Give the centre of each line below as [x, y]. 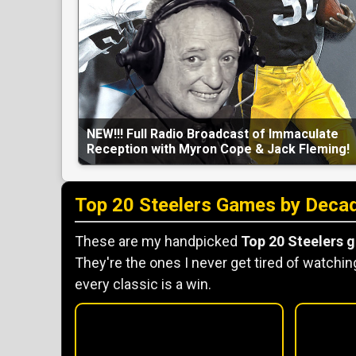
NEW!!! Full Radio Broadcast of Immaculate [213, 134]
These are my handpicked [158, 242]
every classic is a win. [143, 284]
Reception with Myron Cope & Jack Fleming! [218, 149]
